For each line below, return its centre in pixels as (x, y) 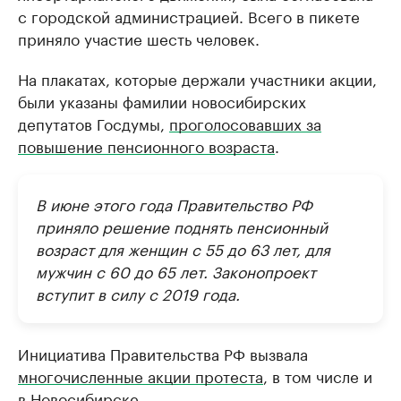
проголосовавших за (245, 123)
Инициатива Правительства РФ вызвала (163, 353)
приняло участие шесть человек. (139, 38)
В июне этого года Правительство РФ (174, 203)
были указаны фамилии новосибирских (162, 100)
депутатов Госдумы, (94, 123)
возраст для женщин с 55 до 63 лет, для (183, 248)
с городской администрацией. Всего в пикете (189, 15)
